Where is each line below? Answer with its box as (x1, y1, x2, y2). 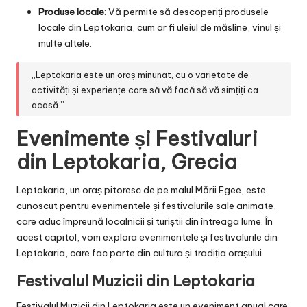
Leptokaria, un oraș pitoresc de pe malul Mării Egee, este (16, 184, 266, 197)
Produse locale (38, 5, 104, 19)
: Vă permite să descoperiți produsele (104, 5, 269, 19)
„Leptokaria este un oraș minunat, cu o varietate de (32, 69, 249, 80)
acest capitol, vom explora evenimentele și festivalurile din (16, 231, 278, 244)
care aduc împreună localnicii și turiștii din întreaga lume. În (16, 215, 273, 228)
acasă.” (32, 99, 65, 110)
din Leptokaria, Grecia (16, 149, 237, 175)
